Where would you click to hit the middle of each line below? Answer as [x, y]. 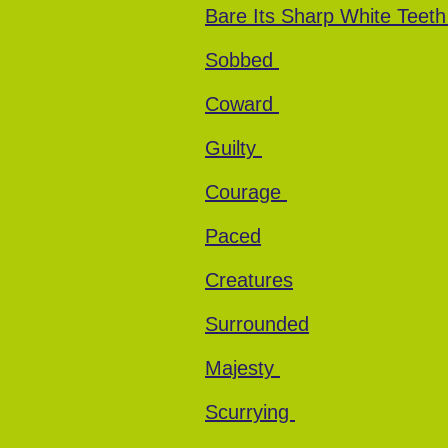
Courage [246, 192]
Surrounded [257, 324]
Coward [242, 104]
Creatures [249, 280]
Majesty [242, 368]
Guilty [233, 148]
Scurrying [250, 412]
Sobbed [242, 60]
